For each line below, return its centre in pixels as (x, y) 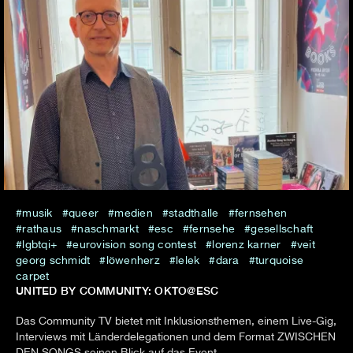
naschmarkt (108, 229)
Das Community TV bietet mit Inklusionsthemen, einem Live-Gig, (176, 321)
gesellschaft (282, 229)
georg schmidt (53, 260)
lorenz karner (247, 245)
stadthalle (194, 213)
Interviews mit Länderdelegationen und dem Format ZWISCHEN (176, 337)
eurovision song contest (134, 245)
